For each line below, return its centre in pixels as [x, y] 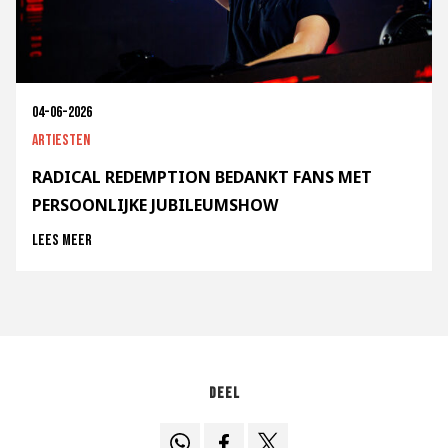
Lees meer [62, 240]
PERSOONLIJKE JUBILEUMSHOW [155, 204]
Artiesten [61, 140]
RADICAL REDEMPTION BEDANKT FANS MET [202, 176]
